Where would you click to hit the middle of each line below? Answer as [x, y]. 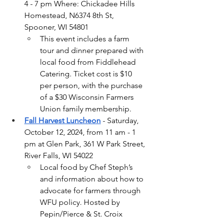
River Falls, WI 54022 [59, 155]
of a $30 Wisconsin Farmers [88, 97]
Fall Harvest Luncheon [63, 120]
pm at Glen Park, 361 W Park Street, [86, 144]
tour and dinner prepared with [93, 50]
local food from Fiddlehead [89, 62]
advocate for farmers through [91, 191]
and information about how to [93, 179]
